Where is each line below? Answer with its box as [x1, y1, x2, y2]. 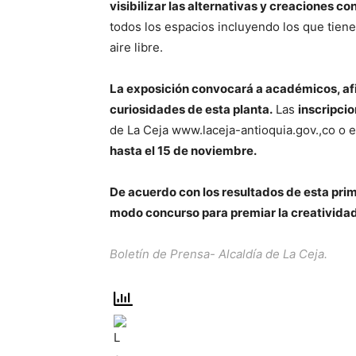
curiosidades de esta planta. [110, 102, 273, 117]
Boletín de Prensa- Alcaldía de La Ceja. [110, 246, 327, 261]
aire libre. [110, 40, 163, 55]
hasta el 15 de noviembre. [110, 143, 257, 158]
